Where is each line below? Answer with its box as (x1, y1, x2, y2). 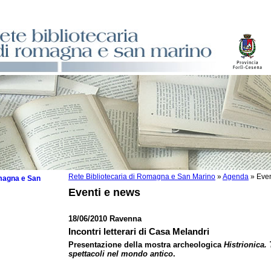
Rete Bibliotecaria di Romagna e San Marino (68, 173, 215, 180)
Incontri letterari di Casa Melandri (68, 226, 209, 237)
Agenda (223, 173, 249, 180)
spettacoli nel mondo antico (68, 249, 173, 258)
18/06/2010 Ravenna (68, 214, 142, 223)
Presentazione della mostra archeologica (68, 240, 224, 249)
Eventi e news (68, 186, 140, 198)
